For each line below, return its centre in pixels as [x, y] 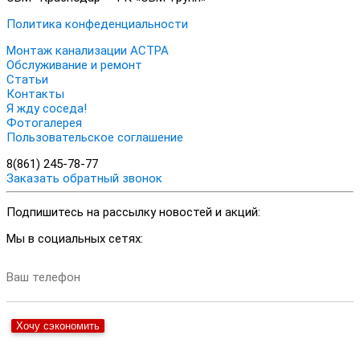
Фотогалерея [44, 123]
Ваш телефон [43, 278]
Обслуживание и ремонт [74, 65]
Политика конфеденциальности [97, 24]
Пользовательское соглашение [95, 137]
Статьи [27, 79]
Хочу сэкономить [58, 326]
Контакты [35, 94]
